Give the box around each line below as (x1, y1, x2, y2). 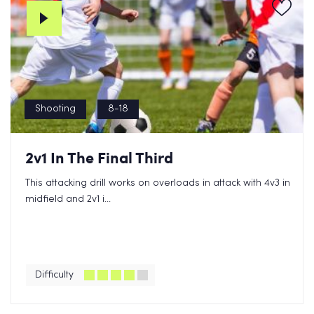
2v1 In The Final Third (25, 146, 173, 168)
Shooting (35, 104, 76, 114)
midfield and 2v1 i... (25, 195, 111, 204)
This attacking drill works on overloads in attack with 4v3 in (25, 179, 290, 188)
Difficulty (35, 271, 74, 280)
